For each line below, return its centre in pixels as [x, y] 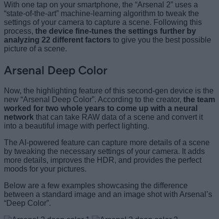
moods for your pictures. [45, 169]
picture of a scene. [35, 48]
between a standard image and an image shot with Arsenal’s [108, 195]
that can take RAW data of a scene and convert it [118, 117]
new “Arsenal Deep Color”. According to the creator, [94, 100]
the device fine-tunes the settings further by [115, 31]
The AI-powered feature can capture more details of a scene [107, 143]
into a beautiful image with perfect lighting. [77, 126]
